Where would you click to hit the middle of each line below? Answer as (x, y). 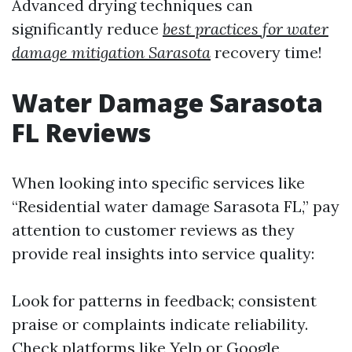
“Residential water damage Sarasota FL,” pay (176, 206)
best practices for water (246, 28)
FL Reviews (81, 132)
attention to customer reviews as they (153, 229)
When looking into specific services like (158, 182)
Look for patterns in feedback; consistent (164, 300)
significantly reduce (87, 28)
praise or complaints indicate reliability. (160, 324)
